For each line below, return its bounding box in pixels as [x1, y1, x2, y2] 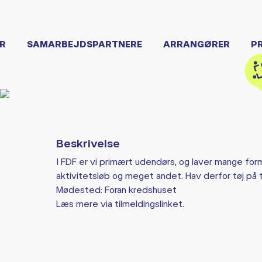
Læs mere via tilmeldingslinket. [56, 198, 184, 209]
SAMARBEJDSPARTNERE [27, 38, 142, 49]
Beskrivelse [56, 136, 120, 150]
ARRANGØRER [163, 38, 230, 49]
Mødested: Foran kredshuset [56, 184, 177, 195]
